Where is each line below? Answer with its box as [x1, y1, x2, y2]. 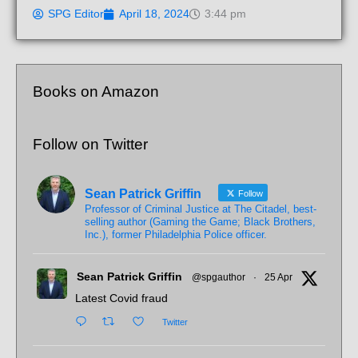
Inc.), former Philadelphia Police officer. [85, 229, 268, 241]
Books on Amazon [33, 82, 160, 100]
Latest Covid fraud [75, 292, 169, 305]
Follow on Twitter [33, 136, 149, 153]
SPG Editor [48, 7, 104, 20]
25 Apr [265, 272, 293, 284]
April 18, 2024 [119, 7, 189, 20]
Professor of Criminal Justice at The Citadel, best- [85, 203, 317, 216]
